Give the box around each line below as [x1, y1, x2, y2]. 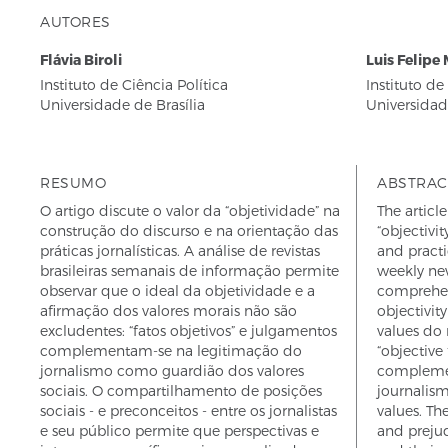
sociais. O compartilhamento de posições [40, 382, 322, 399]
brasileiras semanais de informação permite [40, 262, 339, 279]
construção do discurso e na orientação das [40, 222, 338, 239]
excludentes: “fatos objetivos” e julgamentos [40, 322, 337, 339]
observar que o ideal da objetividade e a [40, 282, 315, 299]
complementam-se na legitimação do [40, 342, 302, 359]
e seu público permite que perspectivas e [40, 422, 319, 439]
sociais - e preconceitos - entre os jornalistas [40, 402, 337, 419]
